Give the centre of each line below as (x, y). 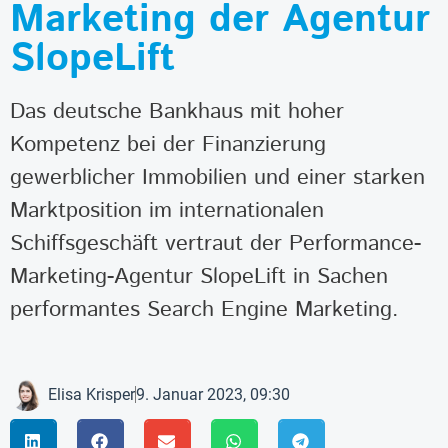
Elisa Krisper (91, 394)
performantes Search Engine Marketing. (204, 310)
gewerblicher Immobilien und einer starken (217, 178)
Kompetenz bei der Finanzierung (168, 145)
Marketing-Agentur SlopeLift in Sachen (199, 277)
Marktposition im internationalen (167, 211)
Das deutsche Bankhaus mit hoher (177, 112)
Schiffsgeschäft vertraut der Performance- (215, 244)
